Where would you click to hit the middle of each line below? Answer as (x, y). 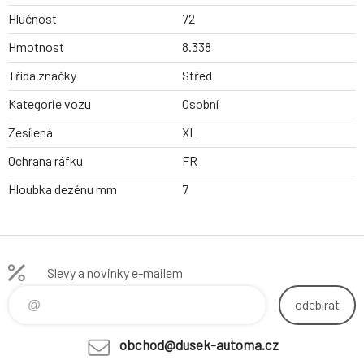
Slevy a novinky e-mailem (115, 273)
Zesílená (30, 132)
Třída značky (42, 76)
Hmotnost (36, 47)
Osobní (200, 104)
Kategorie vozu (50, 104)
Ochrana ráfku (45, 161)
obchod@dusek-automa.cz (199, 345)
